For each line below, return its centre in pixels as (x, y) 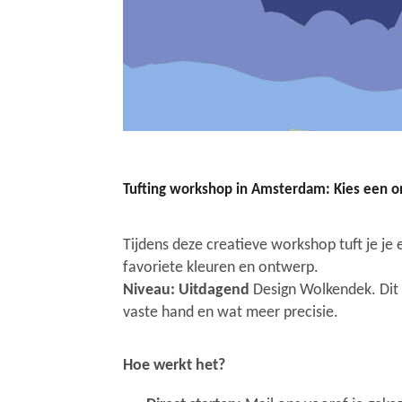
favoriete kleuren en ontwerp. (221, 267)
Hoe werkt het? (174, 365)
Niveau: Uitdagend (188, 290)
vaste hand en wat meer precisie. (231, 312)
